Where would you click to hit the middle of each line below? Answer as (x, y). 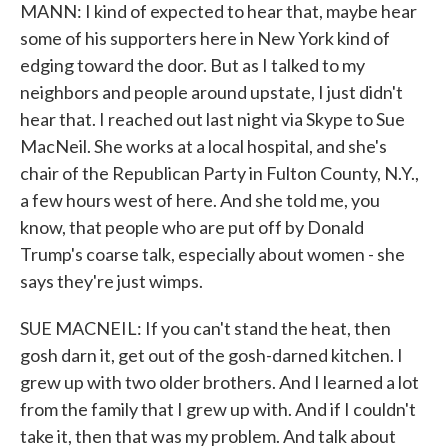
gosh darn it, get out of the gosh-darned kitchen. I (211, 355)
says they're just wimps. (111, 281)
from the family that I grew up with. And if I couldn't (218, 409)
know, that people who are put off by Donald (192, 227)
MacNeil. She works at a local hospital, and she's (203, 146)
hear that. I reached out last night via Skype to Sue (212, 119)
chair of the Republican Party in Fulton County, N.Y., (219, 173)
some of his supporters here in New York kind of (205, 38)
